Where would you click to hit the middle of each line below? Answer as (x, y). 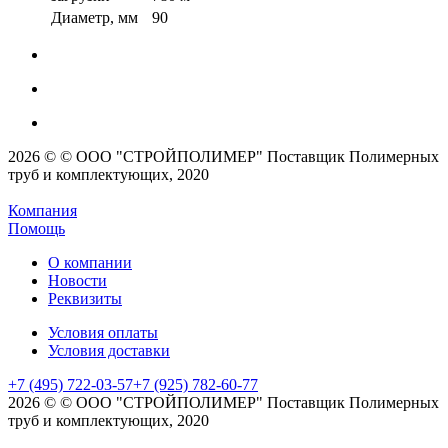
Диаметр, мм (94, 17)
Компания (42, 210)
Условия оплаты (103, 332)
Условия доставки (109, 350)
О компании (90, 262)
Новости (77, 280)
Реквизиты (85, 298)
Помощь (36, 228)
